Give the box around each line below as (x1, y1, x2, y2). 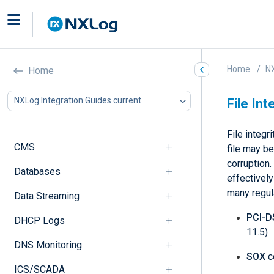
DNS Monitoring (13, 239, 82, 251)
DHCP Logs (13, 214, 65, 226)
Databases (13, 165, 61, 177)
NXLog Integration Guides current (14, 95, 141, 106)
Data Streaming (13, 190, 80, 202)
